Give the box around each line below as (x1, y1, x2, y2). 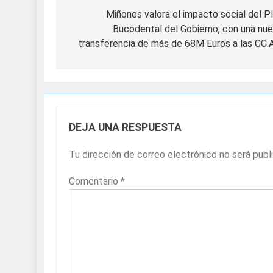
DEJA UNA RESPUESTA (69, 121, 182, 133)
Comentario (69, 175, 121, 187)
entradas (68, 30, 127, 48)
